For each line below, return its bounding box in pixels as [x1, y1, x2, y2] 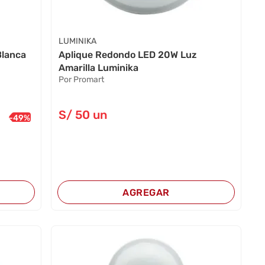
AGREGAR [122, 187, 170, 199]
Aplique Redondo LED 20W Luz [58, 49, 197, 61]
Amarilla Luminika [58, 62, 138, 74]
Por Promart [58, 75, 104, 85]
